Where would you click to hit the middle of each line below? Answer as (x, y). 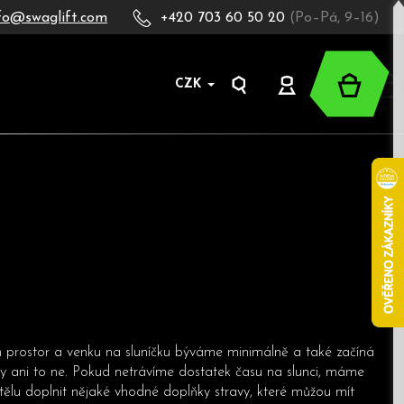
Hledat (267, 101)
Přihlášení (327, 119)
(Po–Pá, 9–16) (335, 18)
